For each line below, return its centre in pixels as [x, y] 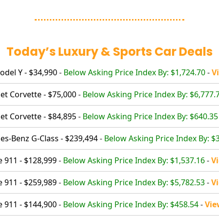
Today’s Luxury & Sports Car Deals [109, 51]
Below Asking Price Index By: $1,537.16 [134, 160]
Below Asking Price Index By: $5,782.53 [134, 182]
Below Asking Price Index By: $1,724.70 [134, 72]
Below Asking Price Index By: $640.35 [150, 116]
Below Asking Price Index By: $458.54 [131, 204]
